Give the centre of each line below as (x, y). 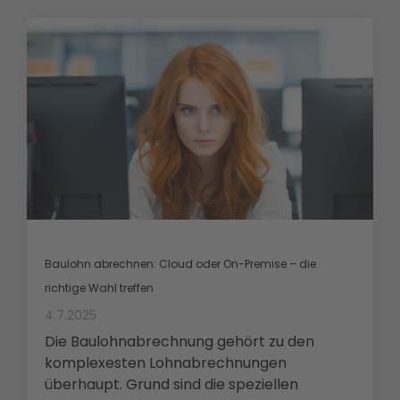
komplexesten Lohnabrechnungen (166, 363)
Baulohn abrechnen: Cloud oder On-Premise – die (180, 264)
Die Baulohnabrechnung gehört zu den (179, 342)
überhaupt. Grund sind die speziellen (171, 385)
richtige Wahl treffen (99, 288)
